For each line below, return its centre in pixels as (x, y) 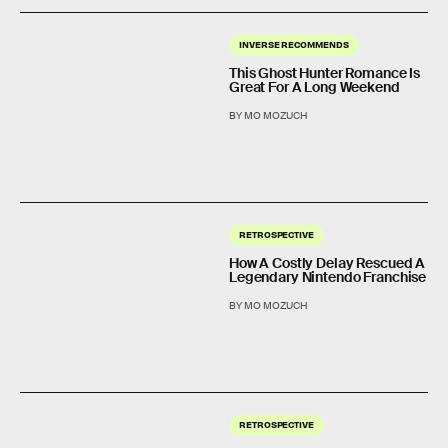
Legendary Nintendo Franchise (328, 276)
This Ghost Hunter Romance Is (325, 72)
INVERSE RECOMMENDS (294, 43)
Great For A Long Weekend (314, 86)
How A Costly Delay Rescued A (327, 262)
